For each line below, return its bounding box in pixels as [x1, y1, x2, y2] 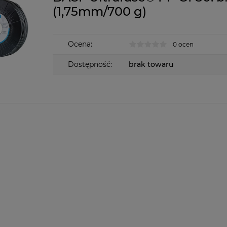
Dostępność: [68, 60, 112, 69]
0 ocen [173, 41, 194, 49]
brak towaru [129, 60, 173, 69]
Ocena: [68, 40, 92, 49]
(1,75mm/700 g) [53, 4, 146, 19]
